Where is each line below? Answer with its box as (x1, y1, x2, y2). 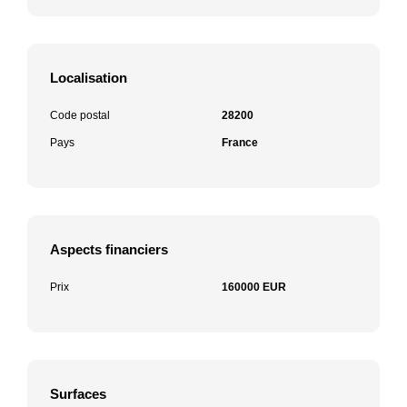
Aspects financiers (50, 241, 168, 257)
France (222, 135, 258, 149)
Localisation (50, 69, 127, 85)
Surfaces (50, 385, 106, 402)
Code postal (50, 108, 110, 122)
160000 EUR (222, 280, 286, 293)
